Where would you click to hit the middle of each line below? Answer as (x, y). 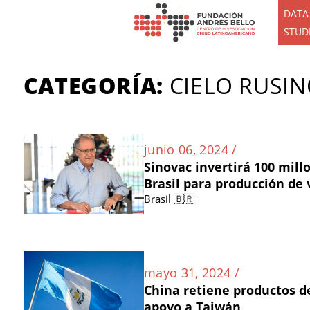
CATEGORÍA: (93, 85)
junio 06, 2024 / (190, 150)
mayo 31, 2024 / (192, 272)
